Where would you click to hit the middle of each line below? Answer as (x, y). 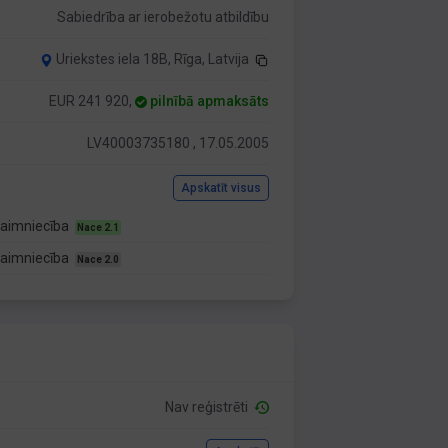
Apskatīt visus (221, 188)
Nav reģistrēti (210, 407)
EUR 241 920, (92, 101)
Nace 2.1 (98, 227)
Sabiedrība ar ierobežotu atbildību (163, 17)
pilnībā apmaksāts (210, 101)
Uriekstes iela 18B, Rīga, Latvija (153, 59)
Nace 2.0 (98, 259)
